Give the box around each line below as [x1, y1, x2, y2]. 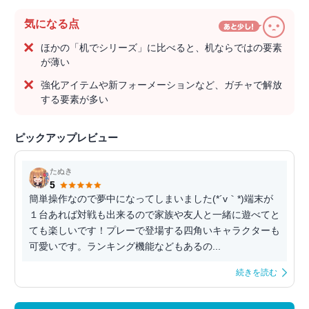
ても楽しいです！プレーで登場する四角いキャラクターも [29, 225, 280, 237]
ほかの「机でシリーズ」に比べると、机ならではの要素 [41, 42, 282, 54]
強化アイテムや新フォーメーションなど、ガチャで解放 [41, 79, 282, 91]
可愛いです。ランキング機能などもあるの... [29, 241, 221, 252]
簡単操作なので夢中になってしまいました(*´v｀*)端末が [29, 193, 273, 205]
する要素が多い [41, 94, 108, 106]
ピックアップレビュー [14, 132, 118, 144]
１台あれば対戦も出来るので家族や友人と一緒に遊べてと [29, 209, 280, 221]
